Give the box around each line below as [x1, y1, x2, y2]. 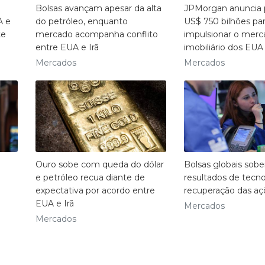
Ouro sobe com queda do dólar [35, 159, 164, 170]
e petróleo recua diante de [35, 172, 145, 183]
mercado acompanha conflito [35, 28, 158, 40]
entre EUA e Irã [35, 41, 99, 53]
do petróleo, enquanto [35, 15, 128, 27]
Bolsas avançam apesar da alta [35, 2, 161, 14]
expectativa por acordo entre [35, 185, 155, 196]
